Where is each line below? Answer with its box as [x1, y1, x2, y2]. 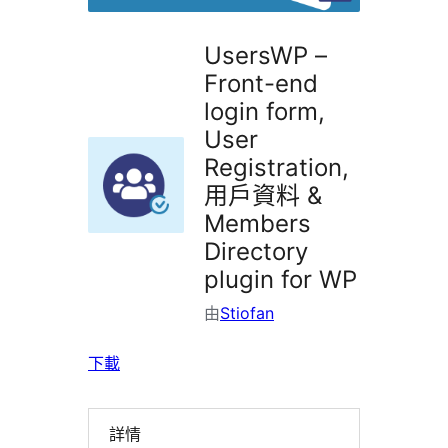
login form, [204, 97, 325, 127]
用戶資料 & [204, 181, 322, 211]
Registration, [204, 153, 349, 183]
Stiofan [220, 303, 274, 324]
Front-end [204, 69, 318, 99]
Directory [204, 237, 308, 267]
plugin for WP [204, 265, 357, 295]
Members [204, 209, 311, 239]
